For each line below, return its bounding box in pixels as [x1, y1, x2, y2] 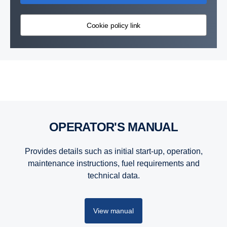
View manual [93, 207, 134, 215]
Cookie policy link [86, 21, 141, 29]
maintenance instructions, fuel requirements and [27, 159, 200, 168]
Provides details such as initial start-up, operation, [24, 147, 203, 156]
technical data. [87, 171, 140, 180]
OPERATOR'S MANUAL [58, 120, 178, 134]
